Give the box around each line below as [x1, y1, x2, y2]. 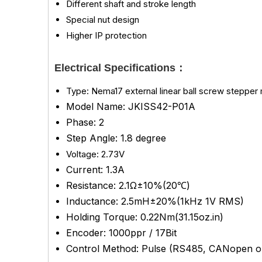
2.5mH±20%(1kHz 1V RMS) [121, 195, 247, 207]
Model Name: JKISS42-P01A [66, 101, 195, 112]
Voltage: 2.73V [66, 149, 125, 160]
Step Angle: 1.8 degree [66, 132, 166, 144]
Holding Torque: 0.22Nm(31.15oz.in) [66, 211, 223, 223]
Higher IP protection [66, 30, 147, 41]
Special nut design [66, 14, 139, 25]
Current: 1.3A [66, 164, 125, 175]
